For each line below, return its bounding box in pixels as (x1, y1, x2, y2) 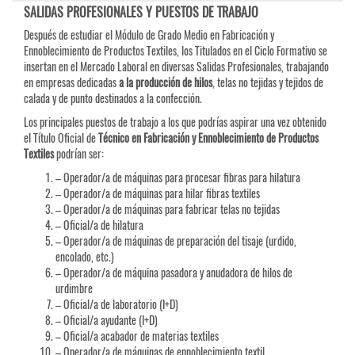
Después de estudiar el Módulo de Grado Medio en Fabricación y (24, 26, 274, 44)
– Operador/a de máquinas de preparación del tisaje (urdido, (55, 232, 296, 250)
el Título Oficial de (24, 129, 98, 147)
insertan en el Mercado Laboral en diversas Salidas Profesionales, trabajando (24, 58, 329, 75)
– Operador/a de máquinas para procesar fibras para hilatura (55, 169, 300, 186)
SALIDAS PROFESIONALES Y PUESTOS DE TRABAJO (24, 2, 258, 22)
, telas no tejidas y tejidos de (212, 74, 323, 91)
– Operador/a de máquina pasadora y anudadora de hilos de (55, 264, 292, 281)
